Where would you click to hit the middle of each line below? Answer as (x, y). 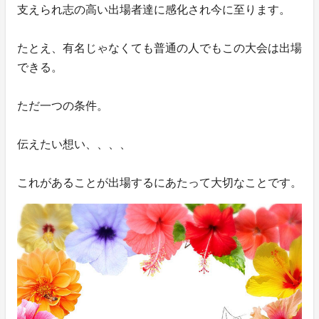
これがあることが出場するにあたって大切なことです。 (159, 183)
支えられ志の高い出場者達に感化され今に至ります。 (154, 10)
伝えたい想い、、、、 (74, 145)
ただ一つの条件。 (63, 106)
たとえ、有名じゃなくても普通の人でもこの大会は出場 (159, 48)
